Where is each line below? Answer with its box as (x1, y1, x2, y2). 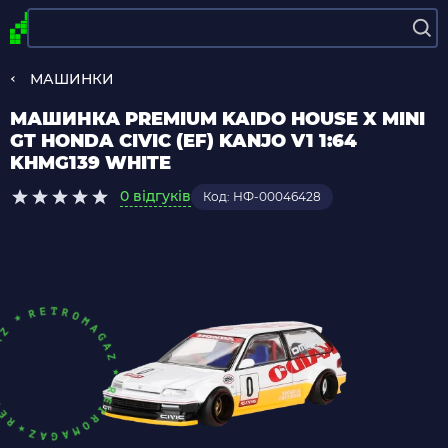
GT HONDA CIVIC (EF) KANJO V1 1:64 (10, 130, 357, 152)
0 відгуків (120, 187, 191, 205)
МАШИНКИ (30, 70, 114, 88)
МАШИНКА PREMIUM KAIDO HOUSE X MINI (10, 108, 425, 130)
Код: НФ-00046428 (203, 189, 321, 204)
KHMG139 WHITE (10, 152, 171, 174)
